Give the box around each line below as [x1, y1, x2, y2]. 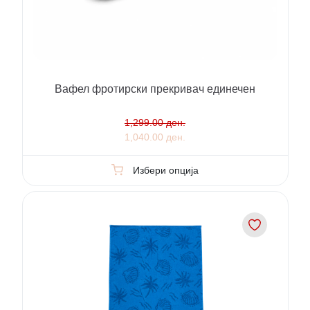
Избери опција [132, 164, 199, 176]
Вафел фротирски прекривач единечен [55, 82, 255, 95]
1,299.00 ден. [125, 116, 185, 128]
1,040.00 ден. [125, 131, 185, 143]
